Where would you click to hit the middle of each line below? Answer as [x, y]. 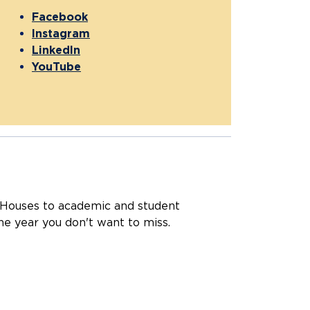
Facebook [60, 17]
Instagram [61, 34]
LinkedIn [56, 51]
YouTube [56, 67]
